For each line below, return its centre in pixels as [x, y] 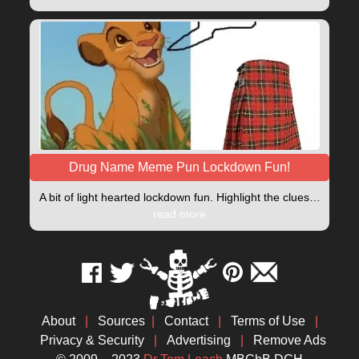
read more [179, 214]
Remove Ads [289, 340]
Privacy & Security [92, 340]
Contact [186, 321]
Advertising [198, 340]
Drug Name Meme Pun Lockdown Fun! [179, 167]
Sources [121, 321]
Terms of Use [268, 321]
